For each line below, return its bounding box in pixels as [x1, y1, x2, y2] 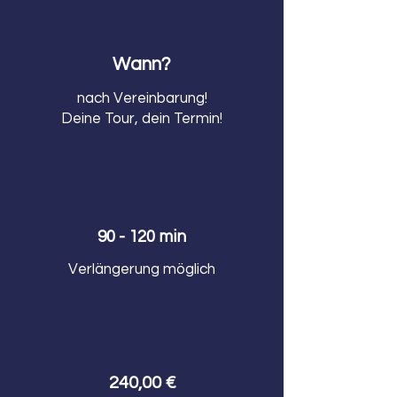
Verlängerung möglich [68, 261, 215, 277]
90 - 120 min [97, 228, 186, 245]
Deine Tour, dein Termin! [61, 111, 222, 127]
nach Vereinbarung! [76, 90, 207, 106]
